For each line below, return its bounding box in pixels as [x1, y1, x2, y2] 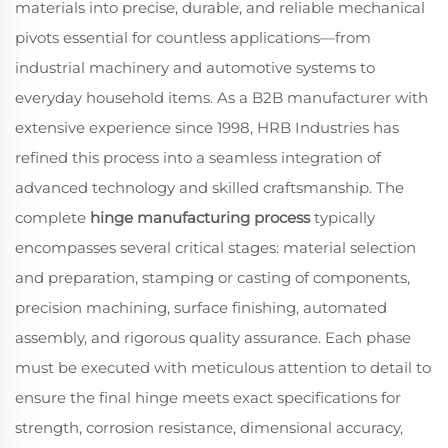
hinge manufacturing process [90, 208, 310, 227]
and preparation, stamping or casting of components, [15, 268, 410, 287]
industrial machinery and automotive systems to [15, 58, 375, 77]
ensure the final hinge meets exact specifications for [15, 388, 401, 407]
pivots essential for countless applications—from [15, 28, 371, 47]
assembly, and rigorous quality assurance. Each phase [15, 328, 411, 347]
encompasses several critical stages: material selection [15, 238, 416, 257]
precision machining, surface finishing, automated [15, 298, 387, 317]
